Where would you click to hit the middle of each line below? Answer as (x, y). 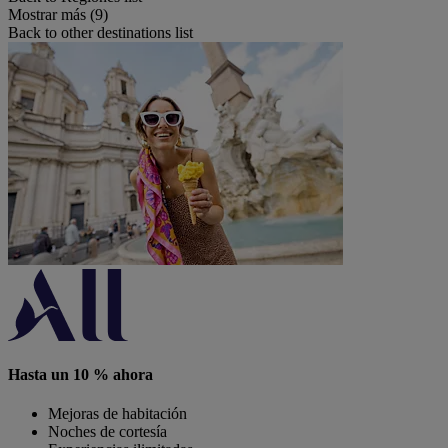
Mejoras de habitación (117, 414)
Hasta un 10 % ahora (80, 374)
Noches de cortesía (107, 432)
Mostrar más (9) (58, 14)
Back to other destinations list (100, 32)
